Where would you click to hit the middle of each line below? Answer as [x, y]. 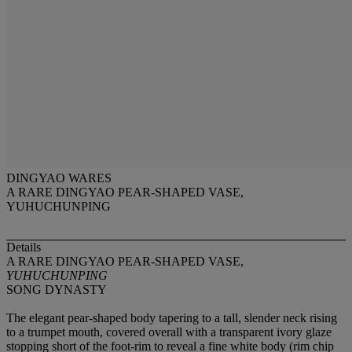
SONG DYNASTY [57, 290]
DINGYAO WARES [59, 178]
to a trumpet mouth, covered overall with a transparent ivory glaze [169, 332]
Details [24, 247]
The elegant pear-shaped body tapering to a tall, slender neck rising [172, 318]
